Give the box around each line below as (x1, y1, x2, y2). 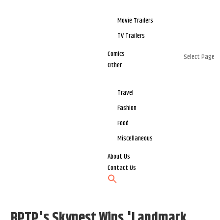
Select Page (183, 52, 215, 63)
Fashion (117, 103, 137, 114)
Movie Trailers (117, 15, 154, 27)
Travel (117, 87, 134, 99)
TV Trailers (117, 30, 145, 42)
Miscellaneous (117, 133, 153, 144)
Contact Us (108, 163, 137, 174)
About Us (108, 151, 131, 163)
